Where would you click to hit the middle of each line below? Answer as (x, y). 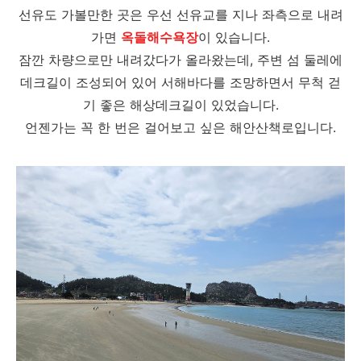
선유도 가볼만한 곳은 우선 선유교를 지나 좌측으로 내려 (180, 15)
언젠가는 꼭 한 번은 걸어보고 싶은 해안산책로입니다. (180, 127)
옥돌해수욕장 (160, 37)
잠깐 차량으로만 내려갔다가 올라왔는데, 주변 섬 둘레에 (180, 60)
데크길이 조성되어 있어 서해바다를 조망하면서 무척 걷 (180, 82)
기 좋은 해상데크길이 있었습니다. (180, 105)
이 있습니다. (234, 37)
